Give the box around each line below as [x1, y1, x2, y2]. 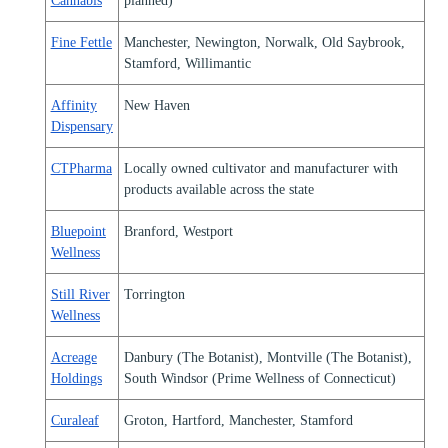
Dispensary [50, 118, 113, 134]
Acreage [50, 349, 97, 365]
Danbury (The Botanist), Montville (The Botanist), [123, 349, 412, 365]
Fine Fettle [50, 34, 112, 50]
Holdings [50, 370, 102, 386]
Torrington [123, 286, 185, 302]
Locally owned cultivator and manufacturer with [123, 160, 398, 176]
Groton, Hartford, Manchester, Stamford [123, 412, 353, 428]
